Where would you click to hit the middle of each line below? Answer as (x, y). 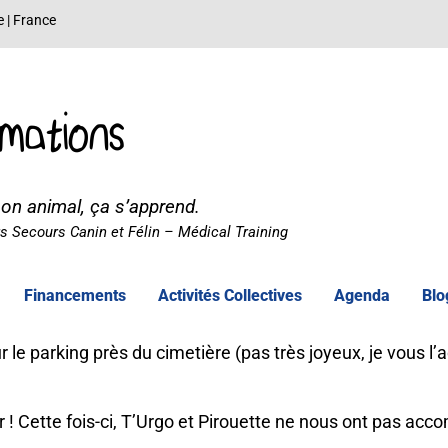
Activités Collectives (230, 295)
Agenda (362, 295)
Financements (75, 295)
